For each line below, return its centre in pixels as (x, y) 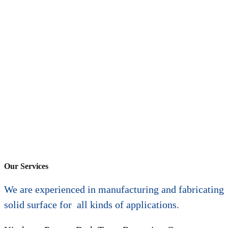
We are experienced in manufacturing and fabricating (114, 189)
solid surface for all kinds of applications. (92, 205)
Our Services (26, 166)
